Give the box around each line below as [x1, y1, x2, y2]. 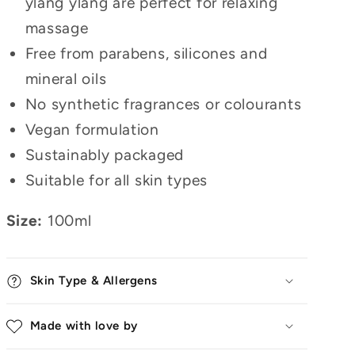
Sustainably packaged [25, 146, 184, 165]
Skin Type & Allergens [29, 273, 158, 288]
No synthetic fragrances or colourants [25, 95, 302, 114]
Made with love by [29, 318, 138, 333]
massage [25, 19, 89, 38]
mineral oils [25, 70, 107, 89]
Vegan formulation [25, 120, 159, 139]
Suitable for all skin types [25, 171, 208, 190]
